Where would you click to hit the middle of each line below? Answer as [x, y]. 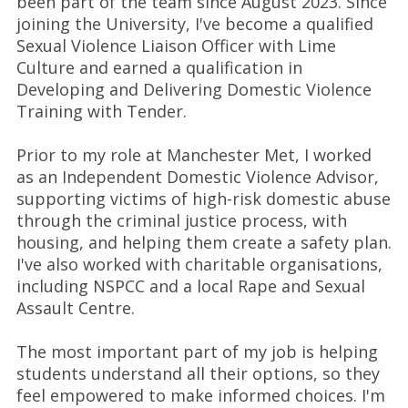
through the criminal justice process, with [181, 220]
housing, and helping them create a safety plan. [204, 242]
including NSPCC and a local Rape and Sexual [190, 286]
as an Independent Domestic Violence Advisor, [197, 177]
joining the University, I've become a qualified [194, 24]
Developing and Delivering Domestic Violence [194, 89]
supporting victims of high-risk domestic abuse [203, 199]
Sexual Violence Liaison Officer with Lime [176, 46]
